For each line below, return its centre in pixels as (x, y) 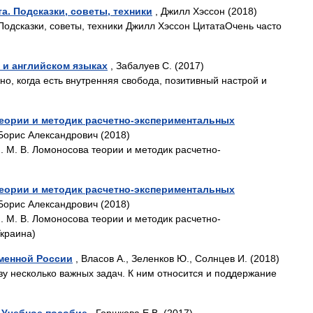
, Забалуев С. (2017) (156, 66)
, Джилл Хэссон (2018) (205, 11)
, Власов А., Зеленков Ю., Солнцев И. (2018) (176, 259)
